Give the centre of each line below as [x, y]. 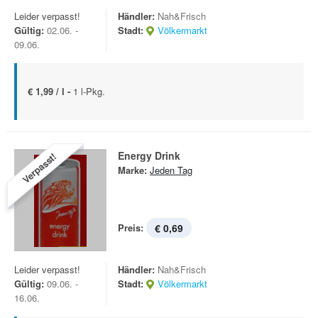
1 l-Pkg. [89, 91]
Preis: [131, 227]
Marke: [132, 170]
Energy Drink [149, 155]
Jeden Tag [171, 170]
